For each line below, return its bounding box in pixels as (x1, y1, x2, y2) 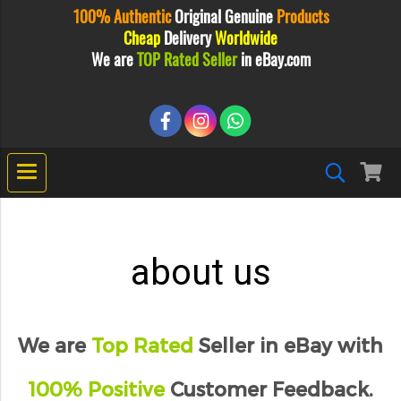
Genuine (220, 5, 277, 28)
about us (130, 252, 271, 294)
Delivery (160, 27, 215, 49)
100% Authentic (72, 5, 175, 28)
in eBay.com (236, 48, 311, 71)
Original (174, 5, 221, 28)
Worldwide (215, 27, 277, 49)
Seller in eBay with (193, 333, 383, 356)
